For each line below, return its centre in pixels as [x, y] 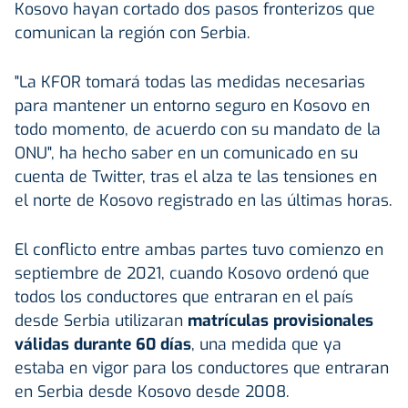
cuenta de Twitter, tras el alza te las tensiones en [196, 176]
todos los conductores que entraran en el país [184, 296]
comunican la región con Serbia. [133, 32]
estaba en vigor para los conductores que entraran [202, 367]
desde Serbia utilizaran [99, 320]
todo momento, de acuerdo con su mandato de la [198, 129]
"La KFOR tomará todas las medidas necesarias [190, 82]
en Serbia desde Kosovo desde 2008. [152, 391]
